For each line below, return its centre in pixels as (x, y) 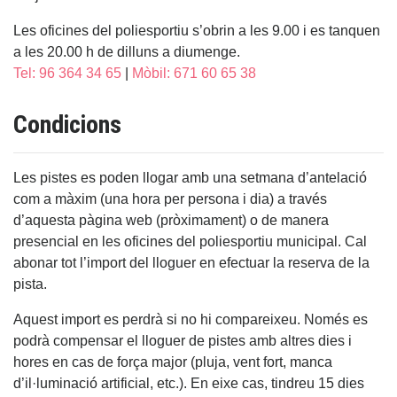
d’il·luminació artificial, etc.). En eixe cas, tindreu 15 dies (189, 383)
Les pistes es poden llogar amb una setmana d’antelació (190, 177)
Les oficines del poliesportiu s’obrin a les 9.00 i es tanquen (197, 30)
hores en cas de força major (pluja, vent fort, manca (173, 362)
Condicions (67, 124)
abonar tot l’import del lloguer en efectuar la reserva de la (191, 262)
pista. (30, 284)
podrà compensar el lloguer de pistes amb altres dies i (183, 340)
